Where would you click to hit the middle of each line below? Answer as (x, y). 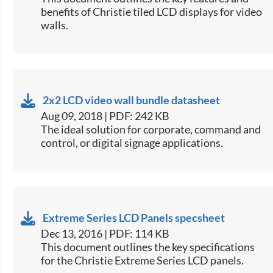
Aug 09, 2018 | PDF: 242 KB (105, 115)
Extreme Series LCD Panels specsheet (134, 217)
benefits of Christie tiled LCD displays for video (152, 11)
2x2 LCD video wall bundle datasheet (132, 100)
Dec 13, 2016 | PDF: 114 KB (105, 233)
